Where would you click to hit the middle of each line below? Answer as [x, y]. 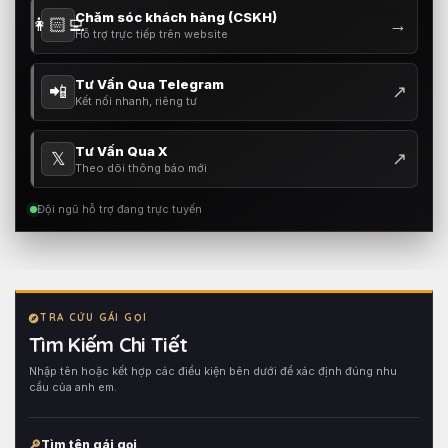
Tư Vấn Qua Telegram [149, 83]
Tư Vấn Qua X [121, 150]
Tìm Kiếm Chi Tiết [108, 344]
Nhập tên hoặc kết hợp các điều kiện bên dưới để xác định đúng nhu [213, 370]
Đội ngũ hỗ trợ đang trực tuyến [119, 208]
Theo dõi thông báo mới [141, 167]
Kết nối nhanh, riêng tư [136, 100]
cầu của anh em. [73, 386]
